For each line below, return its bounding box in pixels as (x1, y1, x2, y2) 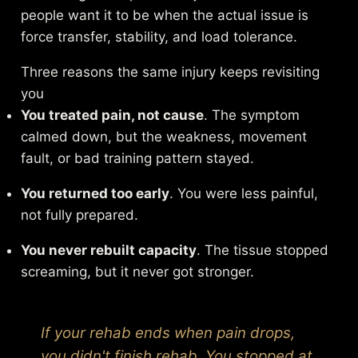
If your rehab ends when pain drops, (41, 323, 296, 342)
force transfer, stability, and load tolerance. (21, 28, 298, 45)
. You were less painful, (169, 185, 319, 201)
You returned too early (21, 185, 170, 201)
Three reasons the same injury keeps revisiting (21, 63, 320, 80)
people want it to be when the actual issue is (21, 6, 309, 23)
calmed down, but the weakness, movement (21, 128, 308, 145)
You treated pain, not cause (21, 106, 205, 123)
